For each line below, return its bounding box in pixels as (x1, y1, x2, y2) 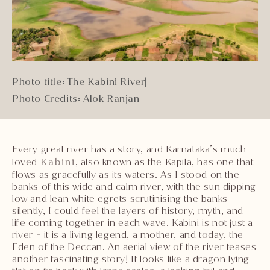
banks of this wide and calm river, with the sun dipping (12, 180, 257, 193)
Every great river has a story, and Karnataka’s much (12, 142, 246, 155)
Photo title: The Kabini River (12, 75, 145, 88)
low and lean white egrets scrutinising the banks (12, 192, 228, 205)
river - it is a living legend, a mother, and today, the (12, 228, 244, 241)
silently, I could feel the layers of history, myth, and (12, 204, 244, 217)
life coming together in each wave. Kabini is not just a (12, 216, 254, 229)
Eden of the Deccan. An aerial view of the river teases (12, 240, 257, 253)
